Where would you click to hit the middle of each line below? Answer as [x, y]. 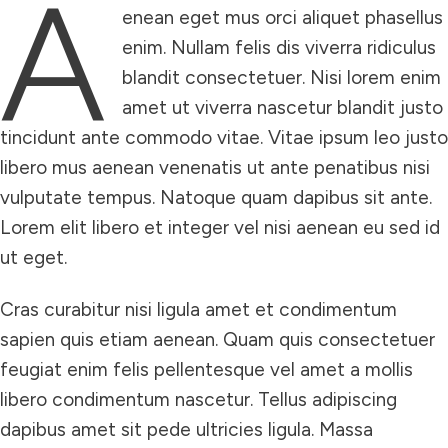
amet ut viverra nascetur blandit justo [282, 107]
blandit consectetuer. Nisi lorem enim [281, 77]
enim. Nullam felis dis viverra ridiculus [278, 47]
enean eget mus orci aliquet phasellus [282, 17]
